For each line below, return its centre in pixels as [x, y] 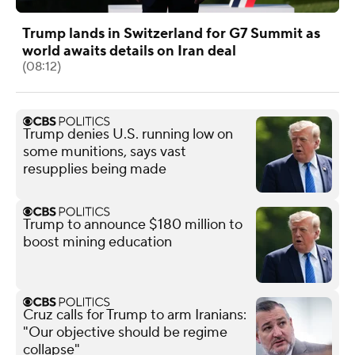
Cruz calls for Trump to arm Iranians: [135, 315]
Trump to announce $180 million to [133, 224]
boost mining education [97, 242]
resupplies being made [95, 169]
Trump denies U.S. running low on [128, 134]
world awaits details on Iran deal [129, 51]
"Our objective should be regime [125, 332]
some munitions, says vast [105, 151]
